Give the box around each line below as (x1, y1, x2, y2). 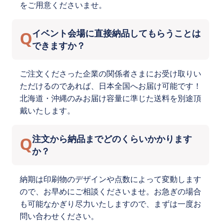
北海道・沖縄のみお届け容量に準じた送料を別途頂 (20, 92, 201, 104)
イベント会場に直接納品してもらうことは (32, 27, 201, 39)
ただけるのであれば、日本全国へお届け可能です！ (20, 80, 201, 91)
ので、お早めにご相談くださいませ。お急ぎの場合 (20, 185, 201, 197)
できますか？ (32, 39, 85, 51)
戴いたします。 (20, 105, 75, 116)
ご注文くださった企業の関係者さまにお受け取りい (20, 68, 201, 79)
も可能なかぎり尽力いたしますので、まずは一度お (20, 198, 201, 209)
